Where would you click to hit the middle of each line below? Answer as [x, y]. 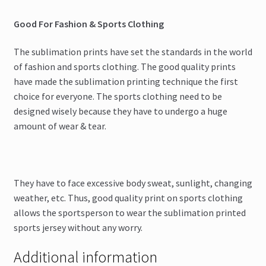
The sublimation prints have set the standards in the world [133, 52]
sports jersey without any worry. [78, 227]
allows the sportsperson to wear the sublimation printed [129, 212]
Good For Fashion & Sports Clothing [88, 23]
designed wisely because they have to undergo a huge [120, 111]
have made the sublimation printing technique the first [126, 82]
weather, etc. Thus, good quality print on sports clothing [128, 197]
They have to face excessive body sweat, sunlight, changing [133, 183]
